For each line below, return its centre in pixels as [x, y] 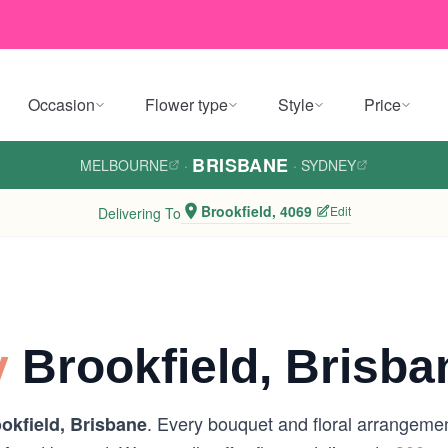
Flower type [186, 104]
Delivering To [139, 212]
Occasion [61, 104]
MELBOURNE [124, 165]
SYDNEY [328, 165]
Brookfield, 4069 [256, 211]
